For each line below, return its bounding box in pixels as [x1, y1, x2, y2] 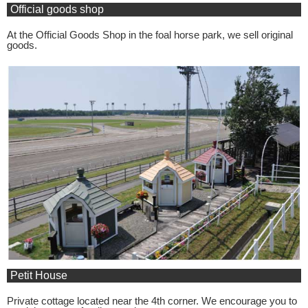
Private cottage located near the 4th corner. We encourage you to [7, 294, 297, 307]
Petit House [10, 269, 67, 281]
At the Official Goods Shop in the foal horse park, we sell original [7, 28, 293, 41]
